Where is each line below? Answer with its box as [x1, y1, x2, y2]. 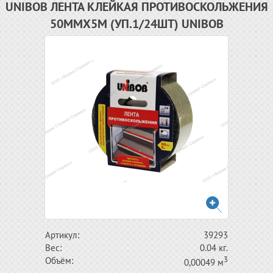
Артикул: [45, 229, 79, 241]
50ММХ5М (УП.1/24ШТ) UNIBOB [49, 16, 224, 32]
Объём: [45, 255, 73, 266]
